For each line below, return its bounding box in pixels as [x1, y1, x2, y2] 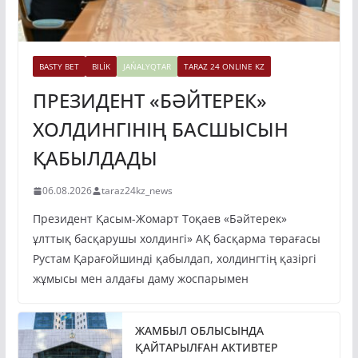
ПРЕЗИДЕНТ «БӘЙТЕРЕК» [32, 87, 267, 114]
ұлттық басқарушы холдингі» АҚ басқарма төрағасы [32, 231, 320, 247]
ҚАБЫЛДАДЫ [32, 145, 157, 172]
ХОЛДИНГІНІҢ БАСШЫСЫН [32, 116, 288, 143]
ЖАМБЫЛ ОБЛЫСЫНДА [134, 323, 264, 339]
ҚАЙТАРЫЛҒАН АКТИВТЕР [134, 340, 278, 356]
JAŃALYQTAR [122, 61, 171, 73]
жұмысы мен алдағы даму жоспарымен [32, 271, 249, 287]
